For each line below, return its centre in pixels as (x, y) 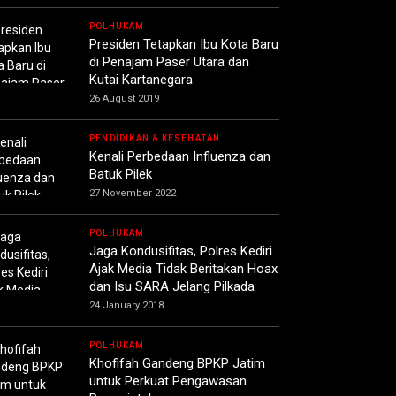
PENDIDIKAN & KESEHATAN (155, 139)
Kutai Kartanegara (141, 80)
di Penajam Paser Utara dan (169, 62)
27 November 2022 (133, 194)
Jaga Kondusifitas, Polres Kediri (181, 251)
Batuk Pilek (121, 175)
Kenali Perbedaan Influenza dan (180, 157)
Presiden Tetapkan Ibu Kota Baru (184, 45)
